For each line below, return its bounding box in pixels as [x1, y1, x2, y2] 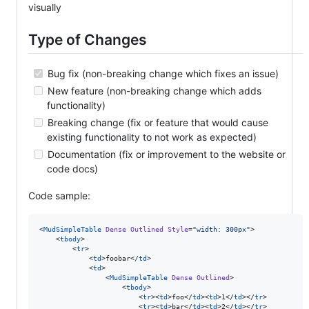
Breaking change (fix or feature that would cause [45, 116, 268, 128]
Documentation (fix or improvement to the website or [45, 148, 286, 160]
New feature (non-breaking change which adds [45, 84, 261, 97]
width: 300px [197, 225, 246, 233]
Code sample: [28, 189, 90, 201]
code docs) [47, 162, 98, 175]
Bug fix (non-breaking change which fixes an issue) [45, 67, 279, 79]
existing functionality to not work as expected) [47, 130, 257, 143]
